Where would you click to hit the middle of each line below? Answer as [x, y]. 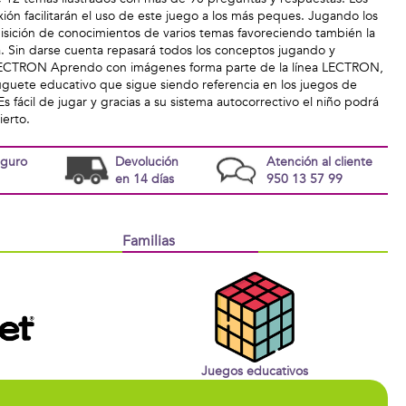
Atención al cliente [319, 162]
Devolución [146, 162]
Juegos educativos [255, 371]
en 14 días [144, 179]
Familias [148, 241]
